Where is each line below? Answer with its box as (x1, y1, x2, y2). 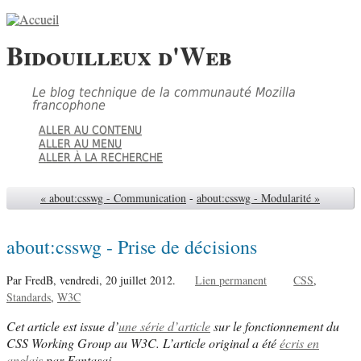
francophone (32, 97, 106, 113)
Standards (6, 288, 51, 305)
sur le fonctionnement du (210, 317, 339, 334)
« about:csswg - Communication (40, 189, 186, 205)
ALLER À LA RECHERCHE (39, 150, 163, 164)
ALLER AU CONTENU (39, 122, 142, 136)
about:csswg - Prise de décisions (6, 233, 257, 259)
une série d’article (118, 317, 210, 334)
